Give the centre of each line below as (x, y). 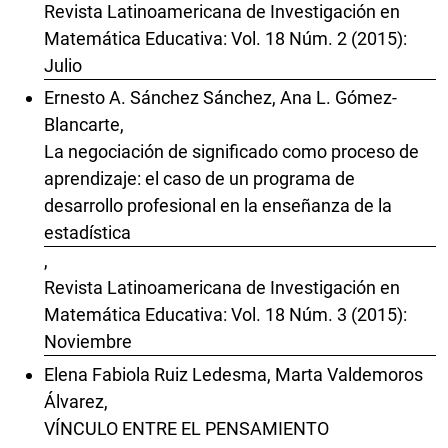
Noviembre (88, 342)
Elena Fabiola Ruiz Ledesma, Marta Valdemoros (233, 374)
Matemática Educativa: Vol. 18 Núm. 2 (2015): (225, 38)
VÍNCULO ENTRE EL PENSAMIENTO (186, 428)
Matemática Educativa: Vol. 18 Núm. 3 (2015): (225, 315)
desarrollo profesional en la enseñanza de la (218, 206)
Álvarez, (76, 401)
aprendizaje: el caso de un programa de (199, 179)
